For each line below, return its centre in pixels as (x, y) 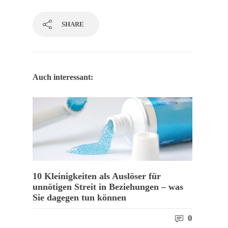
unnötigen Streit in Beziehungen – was (108, 187)
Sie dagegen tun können (79, 197)
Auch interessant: (63, 77)
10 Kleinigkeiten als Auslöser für (97, 176)
